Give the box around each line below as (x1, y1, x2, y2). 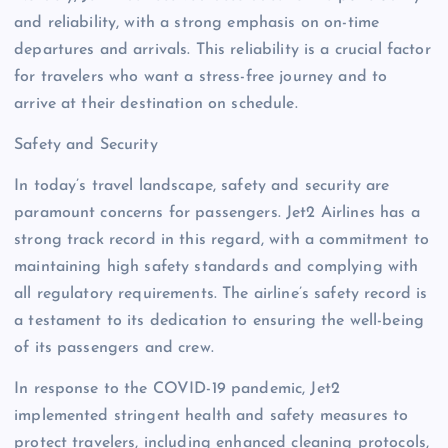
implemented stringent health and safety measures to (14, 408, 409, 425)
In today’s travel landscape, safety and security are (14, 178, 390, 195)
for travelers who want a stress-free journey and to (14, 68, 388, 85)
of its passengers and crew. (14, 340, 214, 357)
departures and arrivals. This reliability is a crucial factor (14, 41, 431, 58)
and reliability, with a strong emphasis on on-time (14, 14, 380, 31)
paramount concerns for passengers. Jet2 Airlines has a (14, 205, 420, 222)
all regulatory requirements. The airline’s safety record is (14, 286, 428, 303)
